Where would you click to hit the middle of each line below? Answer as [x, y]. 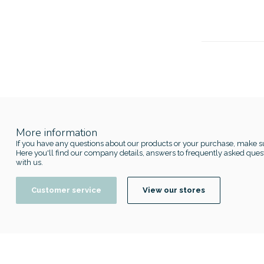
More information [57, 133]
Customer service [66, 190]
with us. [29, 162]
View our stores [174, 190]
